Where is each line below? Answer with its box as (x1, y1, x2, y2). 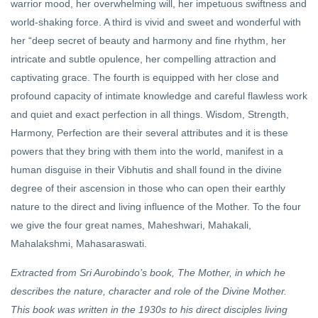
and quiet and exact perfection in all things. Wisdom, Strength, (11, 109, 289, 121)
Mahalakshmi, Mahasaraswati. (11, 238, 147, 250)
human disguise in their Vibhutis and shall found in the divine (11, 164, 282, 176)
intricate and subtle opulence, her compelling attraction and (11, 53, 276, 65)
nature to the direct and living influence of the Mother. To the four (11, 201, 301, 213)
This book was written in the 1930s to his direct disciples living (11, 304, 287, 316)
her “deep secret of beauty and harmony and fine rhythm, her (11, 35, 286, 47)
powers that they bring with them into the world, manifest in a (11, 146, 283, 158)
